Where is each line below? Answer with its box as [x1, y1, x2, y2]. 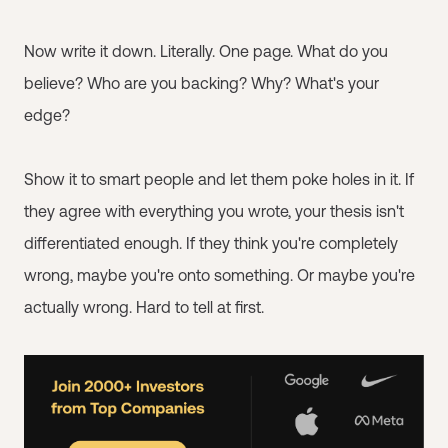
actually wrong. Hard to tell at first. [24, 298, 264, 316]
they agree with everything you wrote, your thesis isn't [24, 202, 404, 220]
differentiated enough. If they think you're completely [24, 234, 398, 252]
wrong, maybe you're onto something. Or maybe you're [24, 266, 415, 284]
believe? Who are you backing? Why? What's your [24, 74, 379, 92]
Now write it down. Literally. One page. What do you [24, 42, 388, 60]
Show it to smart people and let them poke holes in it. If [24, 170, 414, 188]
